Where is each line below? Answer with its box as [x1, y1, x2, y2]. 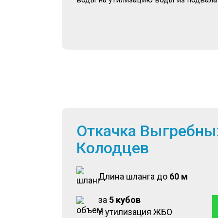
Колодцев [76, 139, 149, 157]
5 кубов [109, 195, 141, 205]
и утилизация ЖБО [98, 207, 172, 217]
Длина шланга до [98, 171, 169, 182]
